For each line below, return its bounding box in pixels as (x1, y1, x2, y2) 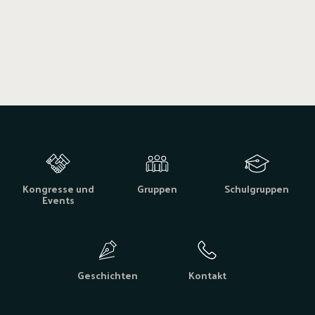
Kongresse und (22, 180, 94, 198)
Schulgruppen (224, 180, 290, 198)
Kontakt (188, 266, 226, 285)
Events (41, 191, 75, 210)
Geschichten (77, 266, 139, 285)
